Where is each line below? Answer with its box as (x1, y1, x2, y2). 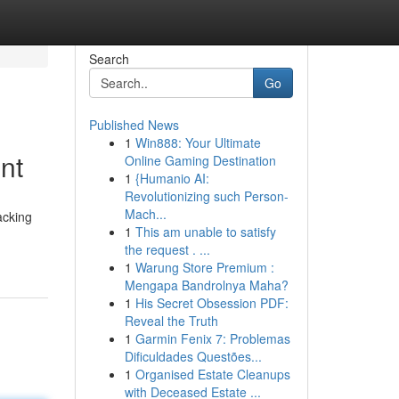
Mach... (124, 205, 167, 223)
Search (88, 50, 129, 68)
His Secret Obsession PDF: (134, 294, 289, 312)
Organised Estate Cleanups (134, 365, 290, 383)
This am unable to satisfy (134, 223, 276, 240)
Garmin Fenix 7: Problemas (134, 330, 290, 347)
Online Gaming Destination (124, 151, 276, 169)
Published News (88, 116, 179, 134)
